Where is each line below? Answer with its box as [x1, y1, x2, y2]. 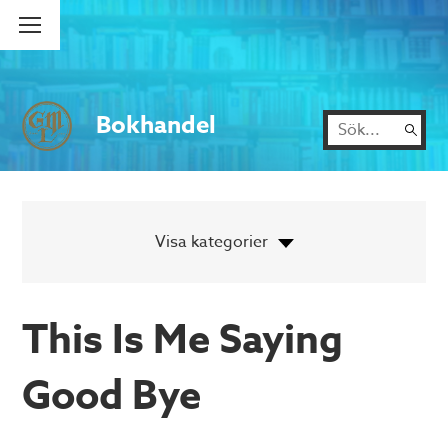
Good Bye [22, 367, 202, 427]
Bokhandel [96, 108, 217, 144]
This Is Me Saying [22, 311, 344, 371]
